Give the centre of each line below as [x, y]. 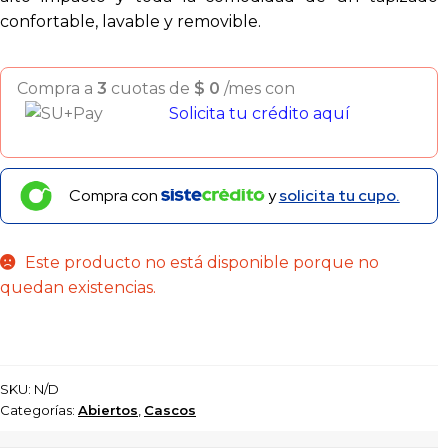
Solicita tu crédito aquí [259, 113]
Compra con [114, 196]
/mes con [259, 88]
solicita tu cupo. [339, 196]
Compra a [57, 88]
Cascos [170, 409]
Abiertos [108, 409]
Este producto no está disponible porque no [201, 263]
